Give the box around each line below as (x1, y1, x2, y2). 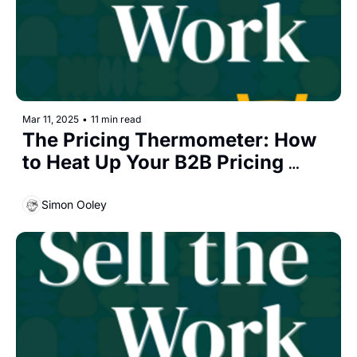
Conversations (22, 172, 159, 196)
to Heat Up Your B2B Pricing (22, 150, 284, 174)
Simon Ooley (41, 198, 107, 212)
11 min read (91, 112, 141, 125)
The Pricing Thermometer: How (22, 127, 316, 151)
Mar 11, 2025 (22, 112, 79, 125)
